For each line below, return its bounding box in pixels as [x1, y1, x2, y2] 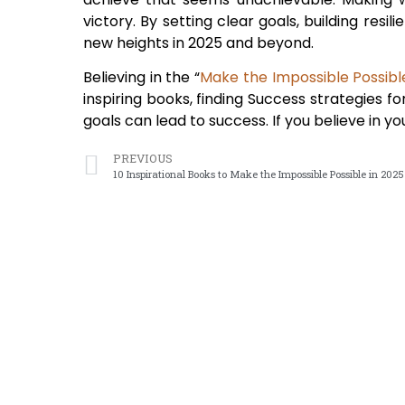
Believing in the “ [83, 67, 201, 89]
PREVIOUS [113, 150, 173, 165]
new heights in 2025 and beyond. [83, 32, 314, 53]
